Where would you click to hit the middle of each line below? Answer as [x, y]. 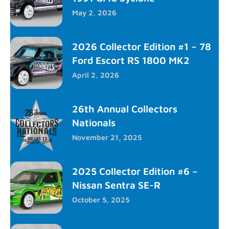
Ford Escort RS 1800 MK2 [131, 60]
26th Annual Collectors [125, 108]
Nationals [94, 122]
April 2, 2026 [96, 75]
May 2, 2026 [94, 12]
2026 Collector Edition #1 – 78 [142, 46]
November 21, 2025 [107, 137]
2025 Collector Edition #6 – [135, 171]
